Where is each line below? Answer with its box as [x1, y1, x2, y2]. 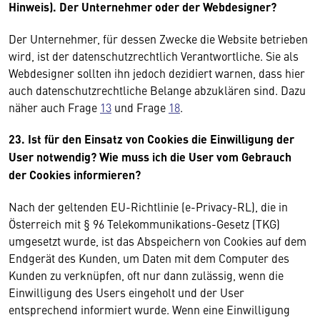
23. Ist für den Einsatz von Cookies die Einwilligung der [9, 131, 294, 147]
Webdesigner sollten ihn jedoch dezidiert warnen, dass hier [9, 65, 305, 81]
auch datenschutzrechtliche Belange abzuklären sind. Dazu [9, 82, 306, 98]
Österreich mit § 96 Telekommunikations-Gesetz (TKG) [9, 216, 280, 231]
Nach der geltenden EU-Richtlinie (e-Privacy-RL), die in [9, 199, 288, 214]
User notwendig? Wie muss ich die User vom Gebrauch [9, 149, 291, 165]
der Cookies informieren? [9, 166, 141, 183]
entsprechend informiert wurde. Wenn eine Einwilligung [9, 301, 290, 317]
